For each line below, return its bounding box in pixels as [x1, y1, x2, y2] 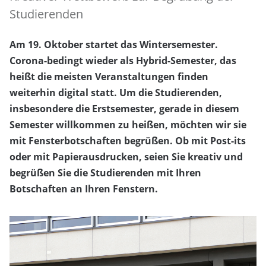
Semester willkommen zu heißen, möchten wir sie [9, 118, 246, 132]
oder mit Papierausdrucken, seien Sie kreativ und [9, 150, 243, 164]
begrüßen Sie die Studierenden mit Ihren [9, 166, 201, 180]
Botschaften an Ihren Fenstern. [9, 182, 158, 196]
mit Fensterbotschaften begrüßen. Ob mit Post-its [9, 134, 246, 148]
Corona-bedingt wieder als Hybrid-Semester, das [9, 54, 236, 68]
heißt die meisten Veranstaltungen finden [9, 70, 208, 84]
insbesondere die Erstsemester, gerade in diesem [9, 102, 239, 116]
